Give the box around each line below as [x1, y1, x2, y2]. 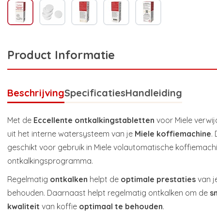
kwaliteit [7, 201, 40, 212]
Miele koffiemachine [135, 129, 211, 139]
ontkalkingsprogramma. [7, 156, 93, 166]
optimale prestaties [121, 174, 196, 185]
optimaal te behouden [79, 201, 163, 212]
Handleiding [125, 87, 182, 99]
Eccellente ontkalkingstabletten [33, 115, 155, 125]
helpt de [88, 174, 121, 185]
